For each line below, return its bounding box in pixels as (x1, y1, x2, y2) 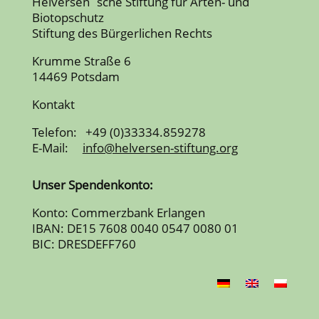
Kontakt (31, 95, 75, 113)
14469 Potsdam (31, 68, 120, 85)
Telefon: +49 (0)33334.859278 (31, 123, 206, 140)
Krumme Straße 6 (31, 52, 131, 69)
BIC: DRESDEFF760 (31, 235, 136, 252)
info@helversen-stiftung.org (82, 139, 238, 156)
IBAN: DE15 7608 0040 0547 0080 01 (31, 219, 239, 236)
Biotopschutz (31, 9, 104, 26)
